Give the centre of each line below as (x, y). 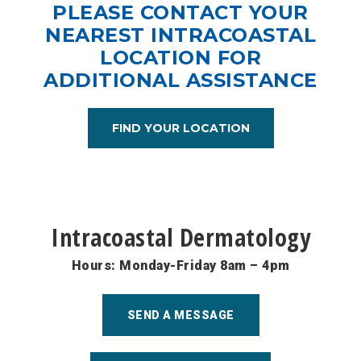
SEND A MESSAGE (180, 315)
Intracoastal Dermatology (180, 238)
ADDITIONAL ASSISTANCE (180, 81)
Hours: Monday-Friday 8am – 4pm (180, 266)
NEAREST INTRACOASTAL (180, 35)
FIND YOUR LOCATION (180, 129)
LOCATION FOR (180, 58)
